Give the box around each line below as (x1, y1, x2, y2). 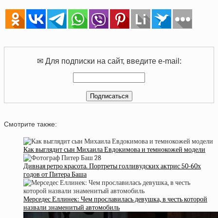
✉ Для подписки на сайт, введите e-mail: (36, 56, 182, 66)
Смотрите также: (4, 120, 57, 128)
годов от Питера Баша (23, 170, 87, 179)
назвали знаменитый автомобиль (23, 203, 120, 212)
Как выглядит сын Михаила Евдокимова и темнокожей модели (23, 145, 205, 154)
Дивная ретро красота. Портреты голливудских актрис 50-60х (23, 162, 201, 170)
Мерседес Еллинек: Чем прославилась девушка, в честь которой (23, 195, 207, 203)
